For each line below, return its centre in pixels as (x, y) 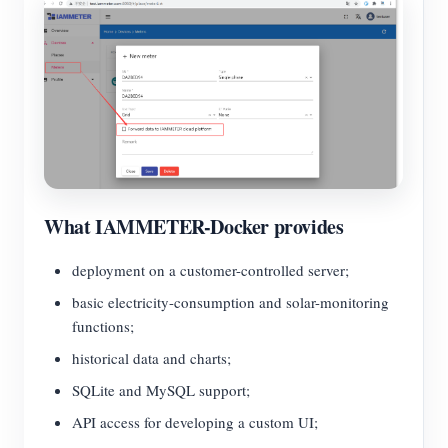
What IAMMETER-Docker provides (194, 227)
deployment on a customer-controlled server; (210, 270)
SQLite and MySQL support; (161, 390)
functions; (103, 326)
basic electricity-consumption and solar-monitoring (230, 302)
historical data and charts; (151, 358)
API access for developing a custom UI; (195, 422)
